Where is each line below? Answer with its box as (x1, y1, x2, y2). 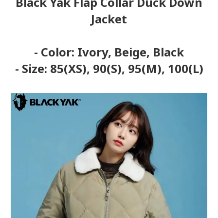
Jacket (91, 11, 127, 27)
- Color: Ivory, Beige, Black (34, 44, 184, 60)
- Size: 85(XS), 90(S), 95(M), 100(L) (15, 60, 203, 76)
